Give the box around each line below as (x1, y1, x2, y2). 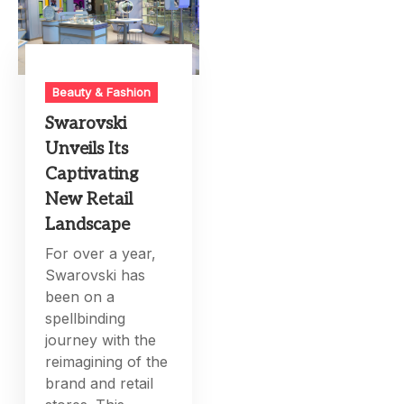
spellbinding (45, 308, 126, 327)
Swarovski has (45, 265, 146, 284)
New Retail (45, 188, 133, 210)
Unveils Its (45, 138, 129, 160)
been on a (45, 287, 115, 306)
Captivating (45, 163, 139, 185)
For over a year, (45, 243, 157, 262)
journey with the (45, 330, 157, 349)
